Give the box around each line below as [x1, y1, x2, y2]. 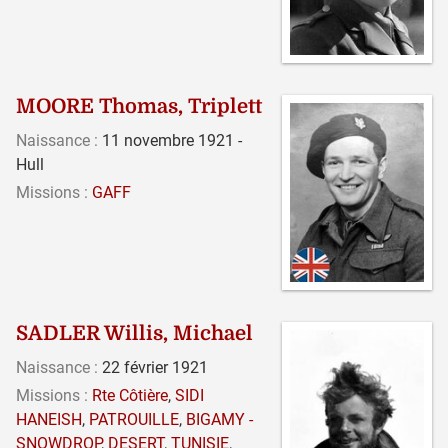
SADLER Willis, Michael [16, 321, 253, 345]
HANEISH [16, 409, 82, 429]
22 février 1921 [98, 357, 208, 377]
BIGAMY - [186, 409, 253, 429]
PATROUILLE [89, 409, 179, 429]
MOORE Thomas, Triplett [16, 94, 262, 118]
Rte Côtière [92, 385, 168, 405]
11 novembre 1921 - [98, 130, 242, 150]
